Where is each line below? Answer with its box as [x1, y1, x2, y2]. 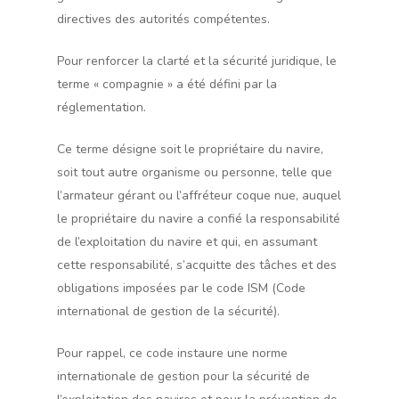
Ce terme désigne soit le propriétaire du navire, [57, 141, 323, 158]
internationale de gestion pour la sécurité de [57, 368, 310, 385]
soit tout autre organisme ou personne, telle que [57, 164, 332, 181]
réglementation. [57, 99, 146, 116]
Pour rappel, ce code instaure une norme [57, 345, 288, 362]
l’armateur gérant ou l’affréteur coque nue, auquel [57, 187, 341, 204]
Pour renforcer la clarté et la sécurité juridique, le [57, 53, 337, 69]
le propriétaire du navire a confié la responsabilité [57, 210, 340, 227]
